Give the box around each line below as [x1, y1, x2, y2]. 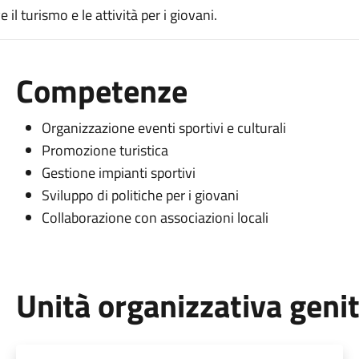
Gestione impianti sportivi [41, 162, 196, 184]
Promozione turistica [41, 139, 168, 161]
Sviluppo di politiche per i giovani [41, 184, 239, 206]
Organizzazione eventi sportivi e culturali [41, 117, 286, 139]
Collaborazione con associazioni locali [41, 207, 268, 228]
